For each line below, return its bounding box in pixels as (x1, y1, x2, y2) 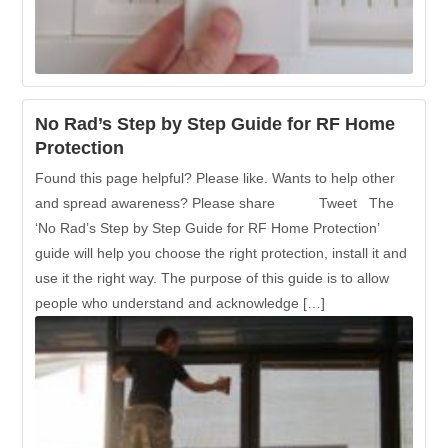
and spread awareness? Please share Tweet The (35, 195, 395, 212)
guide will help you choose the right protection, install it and (35, 245, 408, 262)
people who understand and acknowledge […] (35, 295, 326, 312)
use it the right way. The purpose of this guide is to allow (35, 270, 390, 287)
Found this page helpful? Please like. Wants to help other (35, 170, 396, 187)
